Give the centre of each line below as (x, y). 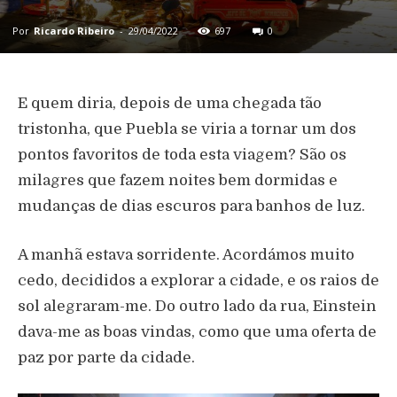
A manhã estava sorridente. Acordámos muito (186, 255)
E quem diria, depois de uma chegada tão (170, 104)
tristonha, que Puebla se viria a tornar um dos (187, 129)
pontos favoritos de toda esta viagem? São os (182, 155)
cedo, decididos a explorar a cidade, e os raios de (198, 281)
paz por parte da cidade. (106, 358)
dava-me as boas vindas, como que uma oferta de (197, 332)
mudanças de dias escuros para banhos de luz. (191, 206)
